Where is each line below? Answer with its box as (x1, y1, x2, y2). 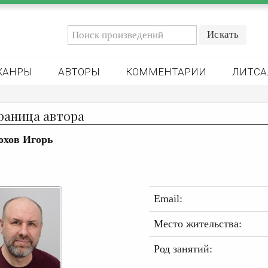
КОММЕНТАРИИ (126, 66, 206, 78)
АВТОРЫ (58, 66, 100, 78)
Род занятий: (153, 243, 212, 255)
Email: (153, 193, 182, 205)
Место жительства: (153, 218, 242, 230)
